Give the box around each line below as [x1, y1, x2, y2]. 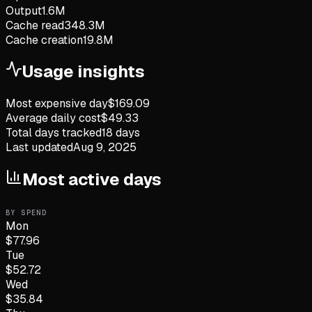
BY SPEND [6, 208, 47, 218]
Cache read [6, 17, 64, 33]
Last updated [6, 140, 73, 155]
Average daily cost [6, 111, 101, 126]
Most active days [22, 169, 162, 191]
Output [6, 3, 42, 18]
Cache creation [6, 32, 83, 47]
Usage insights [22, 61, 145, 83]
